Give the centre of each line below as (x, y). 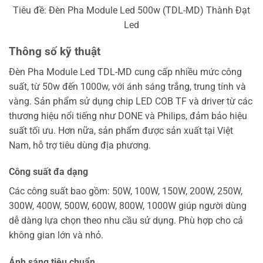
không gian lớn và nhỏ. (56, 235)
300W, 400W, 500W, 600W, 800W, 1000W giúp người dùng (128, 206)
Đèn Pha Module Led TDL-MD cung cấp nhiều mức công (125, 72)
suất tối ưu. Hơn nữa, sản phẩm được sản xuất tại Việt (121, 130)
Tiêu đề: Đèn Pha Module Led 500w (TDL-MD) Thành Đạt (131, 11)
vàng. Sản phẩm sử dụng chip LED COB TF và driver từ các (131, 101)
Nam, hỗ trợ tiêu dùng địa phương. (80, 145)
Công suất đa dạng (48, 172)
